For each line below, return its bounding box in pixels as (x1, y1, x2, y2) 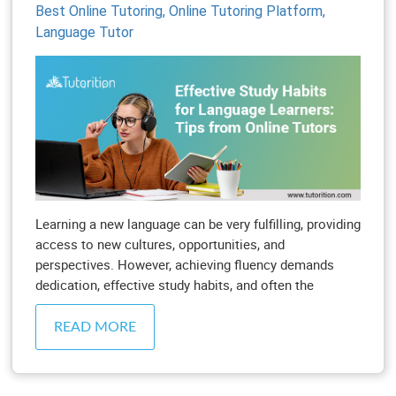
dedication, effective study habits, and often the (35, 275, 314, 293)
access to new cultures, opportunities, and (35, 234, 285, 253)
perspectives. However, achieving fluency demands (35, 255, 334, 273)
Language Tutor (35, 23, 133, 41)
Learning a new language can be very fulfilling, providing (35, 214, 361, 232)
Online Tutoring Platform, (169, 2, 325, 19)
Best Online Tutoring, (35, 2, 169, 19)
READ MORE (54, 319, 136, 334)
